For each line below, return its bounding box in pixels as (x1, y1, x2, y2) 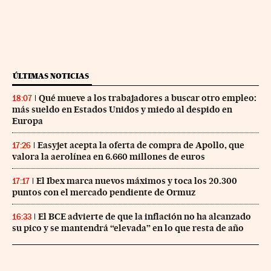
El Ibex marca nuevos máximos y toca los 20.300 (36, 175, 237, 186)
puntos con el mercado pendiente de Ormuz (12, 186, 195, 198)
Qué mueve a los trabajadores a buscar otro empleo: (39, 92, 256, 103)
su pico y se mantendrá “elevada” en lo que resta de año (12, 222, 244, 233)
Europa (12, 115, 43, 126)
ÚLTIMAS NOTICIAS (13, 71, 89, 80)
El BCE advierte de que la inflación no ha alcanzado (38, 211, 251, 222)
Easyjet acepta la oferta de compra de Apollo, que (38, 139, 244, 151)
